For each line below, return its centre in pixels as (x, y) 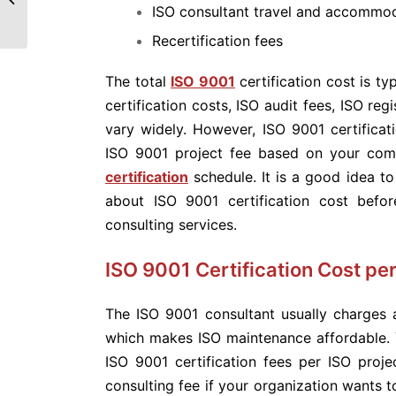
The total (138, 81)
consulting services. (171, 225)
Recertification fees (217, 41)
